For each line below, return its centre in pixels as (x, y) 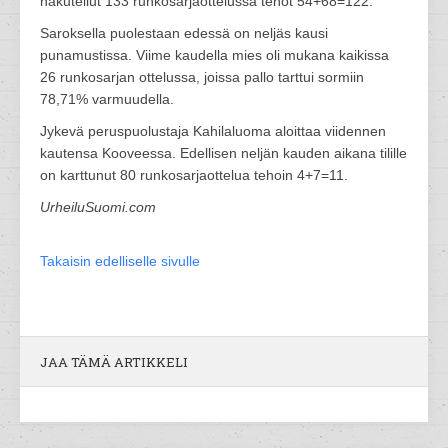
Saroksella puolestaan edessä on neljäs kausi (184, 33)
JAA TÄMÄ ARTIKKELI (114, 362)
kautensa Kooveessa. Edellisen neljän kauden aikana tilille (223, 153)
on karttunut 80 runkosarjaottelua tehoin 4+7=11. (194, 175)
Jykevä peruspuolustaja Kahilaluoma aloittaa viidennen (213, 131)
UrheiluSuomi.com (98, 207)
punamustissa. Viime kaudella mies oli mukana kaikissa (214, 55)
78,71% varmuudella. (107, 99)
